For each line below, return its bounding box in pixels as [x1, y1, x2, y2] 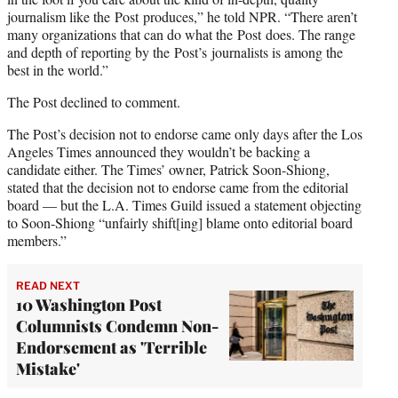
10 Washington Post [16, 293, 162, 315]
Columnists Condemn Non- [16, 314, 219, 337]
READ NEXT [16, 278, 80, 292]
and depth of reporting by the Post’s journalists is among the [7, 42, 343, 61]
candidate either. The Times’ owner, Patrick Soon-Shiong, [7, 159, 330, 179]
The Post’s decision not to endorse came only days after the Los [7, 123, 362, 143]
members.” [7, 230, 67, 250]
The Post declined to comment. [7, 92, 180, 111]
